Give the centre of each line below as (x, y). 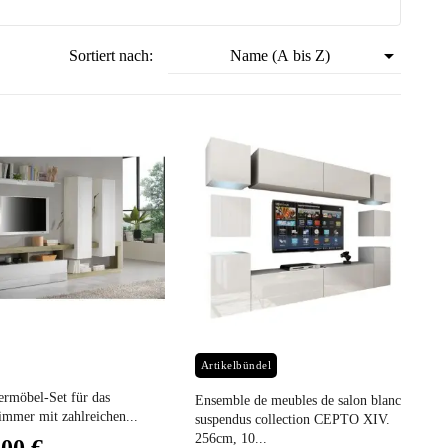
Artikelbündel (236, 365)
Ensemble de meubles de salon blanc (297, 401)
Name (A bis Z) (279, 56)
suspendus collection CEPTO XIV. (292, 420)
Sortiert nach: (111, 56)
